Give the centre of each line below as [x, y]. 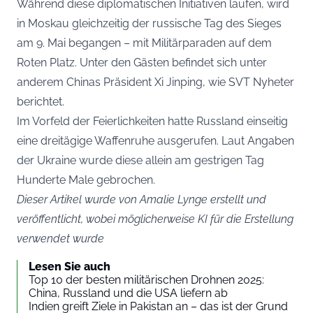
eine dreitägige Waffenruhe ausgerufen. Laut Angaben [155, 140]
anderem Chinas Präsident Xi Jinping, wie [123, 82]
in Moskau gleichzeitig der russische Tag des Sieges [149, 23]
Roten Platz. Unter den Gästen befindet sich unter [142, 62]
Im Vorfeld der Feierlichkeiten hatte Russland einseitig [152, 121]
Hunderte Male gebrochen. [86, 180]
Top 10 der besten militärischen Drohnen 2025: [146, 279]
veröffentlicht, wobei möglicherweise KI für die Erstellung [155, 219]
